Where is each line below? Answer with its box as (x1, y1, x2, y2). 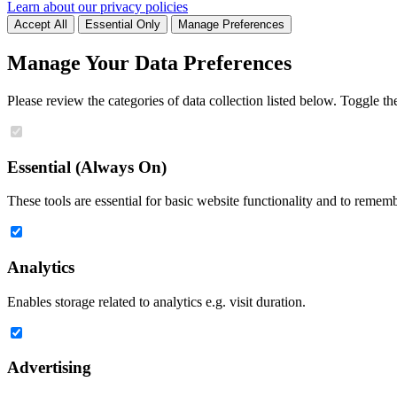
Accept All (14, 18, 67, 32)
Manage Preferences (178, 18, 284, 32)
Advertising (7, 358, 91, 378)
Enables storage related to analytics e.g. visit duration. (7, 293, 306, 309)
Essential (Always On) (7, 157, 167, 176)
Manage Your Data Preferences (7, 51, 292, 74)
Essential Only (85, 18, 160, 32)
